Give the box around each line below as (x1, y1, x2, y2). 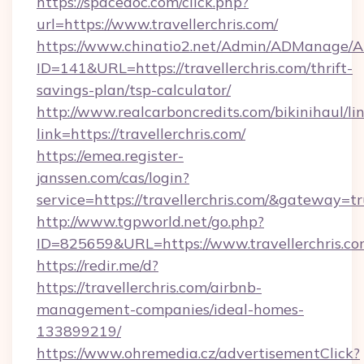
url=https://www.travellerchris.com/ (37, 15, 278, 33)
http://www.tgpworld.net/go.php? (37, 212, 264, 231)
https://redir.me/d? (37, 256, 158, 275)
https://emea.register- (37, 146, 184, 165)
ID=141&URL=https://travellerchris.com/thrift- (37, 58, 353, 77)
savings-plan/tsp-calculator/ (37, 80, 231, 99)
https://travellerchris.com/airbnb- (37, 278, 262, 297)
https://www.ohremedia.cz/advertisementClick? (37, 344, 360, 362)
